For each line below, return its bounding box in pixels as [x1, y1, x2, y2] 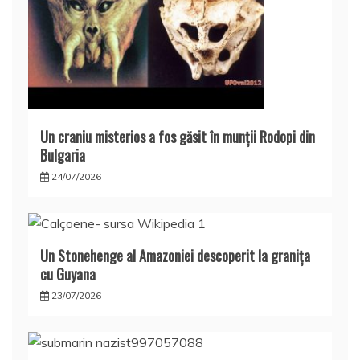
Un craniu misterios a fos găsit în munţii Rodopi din [40, 125, 315, 147]
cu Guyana [40, 263, 96, 284]
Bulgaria [40, 144, 85, 166]
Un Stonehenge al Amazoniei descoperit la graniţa [40, 244, 310, 266]
